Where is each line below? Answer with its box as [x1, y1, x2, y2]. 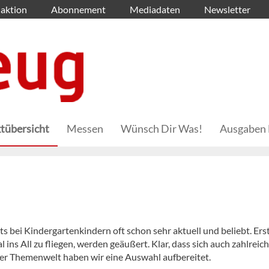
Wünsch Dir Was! [121, 122, 202, 136]
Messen [67, 122, 103, 136]
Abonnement [51, 4, 106, 15]
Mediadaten [130, 4, 180, 15]
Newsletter [204, 4, 250, 15]
